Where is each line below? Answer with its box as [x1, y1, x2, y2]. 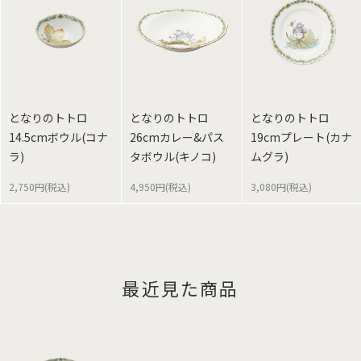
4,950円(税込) [130, 180, 191, 194]
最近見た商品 [122, 275, 239, 301]
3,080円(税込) [251, 180, 312, 194]
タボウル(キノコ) [130, 148, 216, 165]
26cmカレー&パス [130, 129, 224, 146]
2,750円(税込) [9, 180, 70, 194]
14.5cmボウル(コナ [9, 129, 108, 146]
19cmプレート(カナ [251, 129, 352, 146]
